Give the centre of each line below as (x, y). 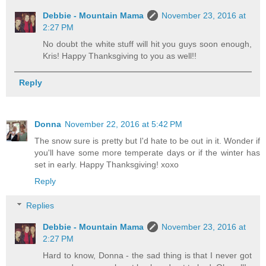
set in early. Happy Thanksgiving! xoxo (107, 164)
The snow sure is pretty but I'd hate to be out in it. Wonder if (147, 140)
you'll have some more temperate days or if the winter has (147, 152)
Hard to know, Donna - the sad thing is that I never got (147, 256)
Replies (40, 206)
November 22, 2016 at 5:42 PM (123, 124)
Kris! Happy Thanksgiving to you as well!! (120, 56)
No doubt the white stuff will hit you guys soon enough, (147, 44)
